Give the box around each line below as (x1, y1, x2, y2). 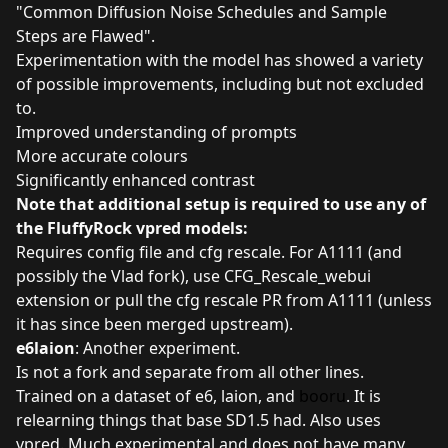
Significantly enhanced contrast (16, 168, 255, 191)
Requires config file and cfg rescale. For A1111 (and (16, 240, 402, 263)
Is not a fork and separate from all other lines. (16, 360, 364, 383)
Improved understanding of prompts (16, 120, 297, 143)
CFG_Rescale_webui (224, 264, 371, 287)
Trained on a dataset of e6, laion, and (16, 384, 299, 407)
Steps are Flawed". (16, 24, 155, 47)
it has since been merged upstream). (16, 312, 293, 335)
